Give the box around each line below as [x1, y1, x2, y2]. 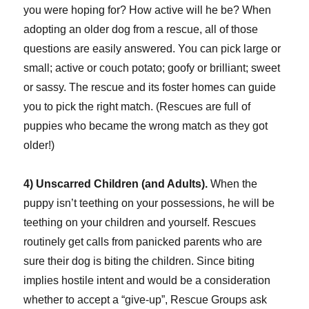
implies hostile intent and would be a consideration [23, 275, 271, 287]
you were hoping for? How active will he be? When [23, 4, 272, 17]
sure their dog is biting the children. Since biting [23, 255, 255, 268]
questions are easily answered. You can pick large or [23, 43, 281, 55]
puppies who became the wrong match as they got [23, 120, 268, 132]
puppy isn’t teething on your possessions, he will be [23, 197, 275, 210]
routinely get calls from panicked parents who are [23, 236, 263, 248]
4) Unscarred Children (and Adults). [23, 178, 208, 190]
